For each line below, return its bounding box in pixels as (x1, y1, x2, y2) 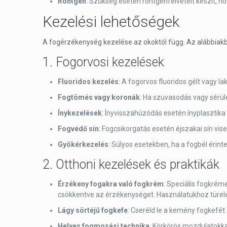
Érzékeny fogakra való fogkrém (58, 180, 164, 188)
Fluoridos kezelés (58, 78, 119, 86)
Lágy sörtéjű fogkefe (58, 206, 128, 214)
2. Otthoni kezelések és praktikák (43, 157, 219, 172)
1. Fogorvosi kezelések (43, 55, 164, 69)
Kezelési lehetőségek (43, 13, 179, 30)
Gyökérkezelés (58, 140, 108, 148)
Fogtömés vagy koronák (58, 93, 140, 101)
